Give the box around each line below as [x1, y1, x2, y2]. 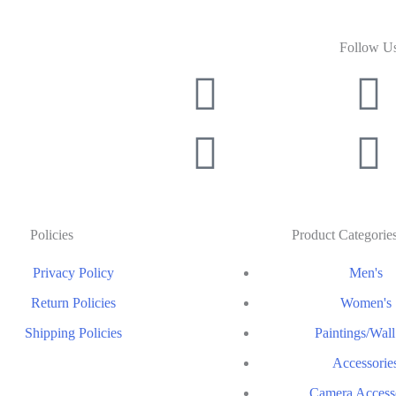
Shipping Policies [24, 324, 122, 340]
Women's [339, 294, 392, 310]
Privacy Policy [32, 264, 114, 280]
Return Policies [30, 294, 116, 310]
